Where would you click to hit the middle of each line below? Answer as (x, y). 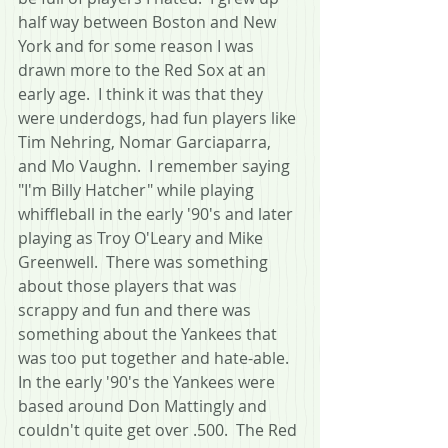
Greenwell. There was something (145, 261)
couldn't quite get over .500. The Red (159, 429)
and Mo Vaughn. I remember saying (156, 165)
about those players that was (129, 285)
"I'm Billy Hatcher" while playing (138, 189)
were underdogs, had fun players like (159, 117)
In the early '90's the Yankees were (148, 381)
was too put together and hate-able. (157, 357)
